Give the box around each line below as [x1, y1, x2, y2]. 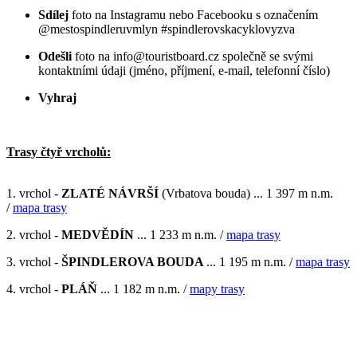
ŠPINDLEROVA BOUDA [61, 254, 206, 269]
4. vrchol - [6, 281, 58, 296]
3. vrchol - [6, 254, 61, 269]
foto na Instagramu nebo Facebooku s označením [69, 7, 318, 22]
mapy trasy [190, 281, 245, 296]
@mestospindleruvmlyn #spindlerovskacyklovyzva [38, 22, 295, 36]
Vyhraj [38, 90, 76, 104]
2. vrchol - [6, 227, 58, 241]
